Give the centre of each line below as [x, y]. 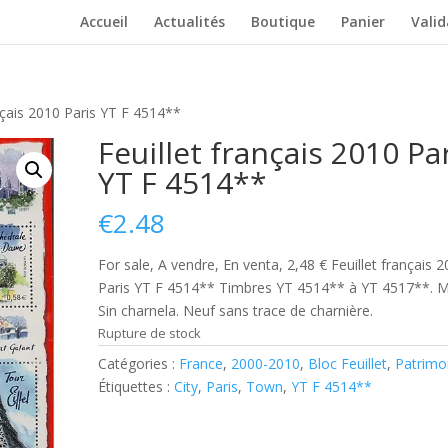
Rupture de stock [150, 333]
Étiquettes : [136, 386]
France [201, 363]
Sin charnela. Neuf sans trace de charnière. [236, 310]
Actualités [189, 21]
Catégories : [139, 363]
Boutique [283, 21]
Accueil [104, 21]
